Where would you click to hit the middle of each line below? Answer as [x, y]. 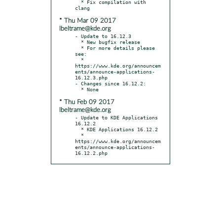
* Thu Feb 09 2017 [87, 102]
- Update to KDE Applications [116, 117]
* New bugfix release [78, 42]
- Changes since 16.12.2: [110, 83]
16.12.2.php [91, 153]
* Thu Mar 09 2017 [88, 21]
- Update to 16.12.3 [103, 36]
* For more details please [78, 48]
